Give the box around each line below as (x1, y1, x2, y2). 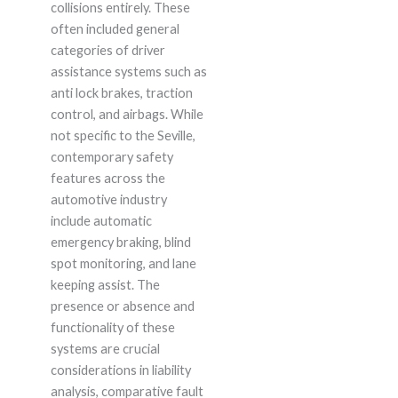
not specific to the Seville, (50, 128, 195, 144)
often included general (50, 21, 179, 37)
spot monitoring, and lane (50, 256, 196, 272)
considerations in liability (50, 362, 191, 378)
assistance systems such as (50, 64, 207, 80)
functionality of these (50, 320, 175, 336)
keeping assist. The (50, 277, 160, 293)
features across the (50, 171, 165, 187)
